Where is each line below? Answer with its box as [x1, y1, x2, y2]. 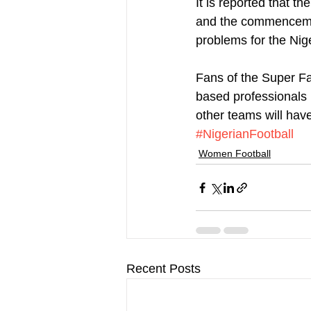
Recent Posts [126, 262, 201, 276]
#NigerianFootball [196, 127, 294, 141]
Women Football [199, 148, 271, 159]
